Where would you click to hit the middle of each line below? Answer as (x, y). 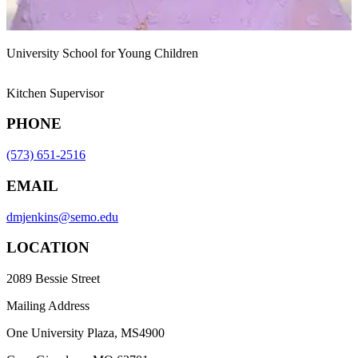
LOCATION (48, 248)
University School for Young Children (102, 53)
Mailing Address (48, 305)
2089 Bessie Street (53, 278)
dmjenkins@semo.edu (62, 217)
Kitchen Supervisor (55, 93)
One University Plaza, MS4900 (86, 332)
